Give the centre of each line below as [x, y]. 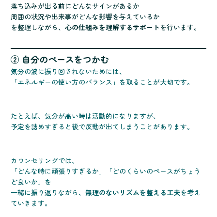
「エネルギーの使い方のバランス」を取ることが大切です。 [102, 82]
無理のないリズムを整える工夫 [133, 193]
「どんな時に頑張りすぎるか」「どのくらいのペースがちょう [106, 171]
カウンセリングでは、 [45, 161]
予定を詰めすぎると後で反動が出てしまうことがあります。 [102, 127]
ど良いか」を [31, 182]
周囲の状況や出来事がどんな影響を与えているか [85, 17]
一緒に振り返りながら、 [48, 193]
